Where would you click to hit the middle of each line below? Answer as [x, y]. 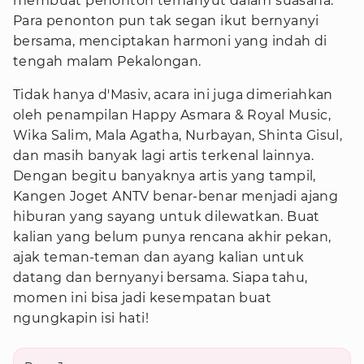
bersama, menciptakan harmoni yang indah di [170, 41]
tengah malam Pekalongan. [107, 61]
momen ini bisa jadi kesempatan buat [142, 298]
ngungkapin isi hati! [81, 318]
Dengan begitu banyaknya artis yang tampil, [165, 176]
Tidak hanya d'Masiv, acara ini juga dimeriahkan [173, 95]
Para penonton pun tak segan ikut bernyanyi [166, 21]
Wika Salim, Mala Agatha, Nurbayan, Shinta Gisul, [178, 135]
